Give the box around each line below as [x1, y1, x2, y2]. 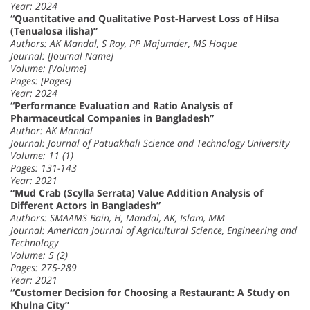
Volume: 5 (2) [10, 248, 68, 262]
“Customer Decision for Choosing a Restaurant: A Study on [10, 286, 290, 300]
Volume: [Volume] [10, 62, 86, 75]
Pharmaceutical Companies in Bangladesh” [10, 111, 214, 125]
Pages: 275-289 [10, 261, 77, 275]
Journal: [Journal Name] [10, 49, 113, 63]
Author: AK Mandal [10, 124, 93, 138]
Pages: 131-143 [10, 161, 77, 175]
